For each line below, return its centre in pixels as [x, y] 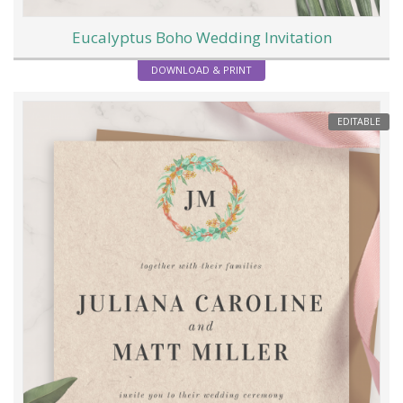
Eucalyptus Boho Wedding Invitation [201, 38]
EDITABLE [359, 121]
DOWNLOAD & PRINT [201, 70]
